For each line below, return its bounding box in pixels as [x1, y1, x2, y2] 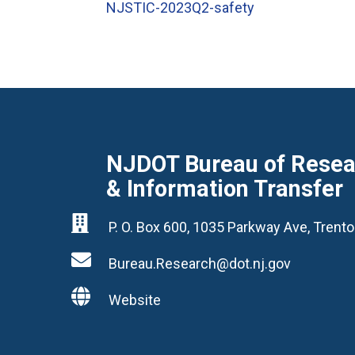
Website [109, 291, 162, 308]
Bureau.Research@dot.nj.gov [109, 254, 292, 272]
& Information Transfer [106, 174, 344, 202]
